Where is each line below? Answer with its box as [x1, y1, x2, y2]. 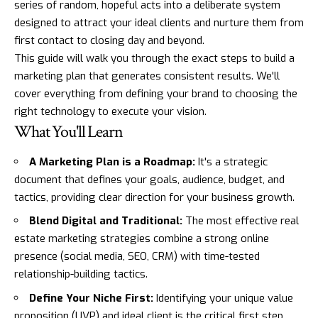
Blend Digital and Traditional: [29, 214, 182, 229]
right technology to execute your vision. [14, 104, 207, 119]
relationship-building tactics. [14, 267, 148, 282]
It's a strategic [195, 154, 268, 169]
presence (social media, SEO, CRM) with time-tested [14, 249, 260, 264]
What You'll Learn [14, 120, 123, 143]
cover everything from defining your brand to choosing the [14, 86, 297, 101]
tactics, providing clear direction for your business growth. [14, 190, 295, 204]
